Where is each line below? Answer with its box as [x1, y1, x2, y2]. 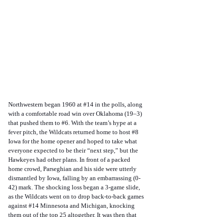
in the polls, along [93, 101, 144, 108]
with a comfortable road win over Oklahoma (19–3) [8, 110, 143, 118]
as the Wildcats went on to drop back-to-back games [8, 193, 145, 201]
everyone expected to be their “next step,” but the [8, 147, 139, 155]
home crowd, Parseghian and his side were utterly [8, 165, 138, 173]
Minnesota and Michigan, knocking [39, 202, 136, 210]
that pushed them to [8, 119, 62, 127]
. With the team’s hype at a [68, 119, 138, 127]
